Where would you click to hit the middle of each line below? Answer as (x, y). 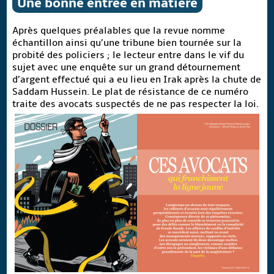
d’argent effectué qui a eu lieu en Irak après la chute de (136, 79)
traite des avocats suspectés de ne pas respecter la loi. (135, 104)
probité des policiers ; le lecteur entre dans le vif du (128, 55)
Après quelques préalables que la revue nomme (118, 30)
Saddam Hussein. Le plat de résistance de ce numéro (130, 91)
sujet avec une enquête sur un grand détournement (126, 67)
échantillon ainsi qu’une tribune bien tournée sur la (127, 43)
